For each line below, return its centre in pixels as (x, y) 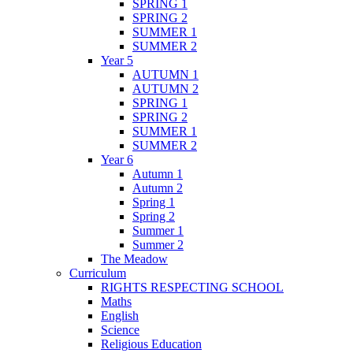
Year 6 (117, 160)
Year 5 (117, 61)
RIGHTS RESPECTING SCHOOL (192, 288)
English (120, 316)
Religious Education (151, 344)
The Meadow (134, 259)
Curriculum (98, 273)
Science (120, 330)
